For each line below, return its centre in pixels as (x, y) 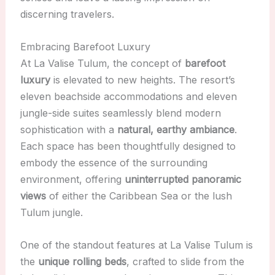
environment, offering (72, 179)
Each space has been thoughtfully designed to (128, 146)
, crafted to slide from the (185, 261)
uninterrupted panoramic (183, 179)
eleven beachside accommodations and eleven (128, 96)
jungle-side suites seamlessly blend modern (120, 113)
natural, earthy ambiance (176, 129)
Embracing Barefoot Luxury (85, 46)
